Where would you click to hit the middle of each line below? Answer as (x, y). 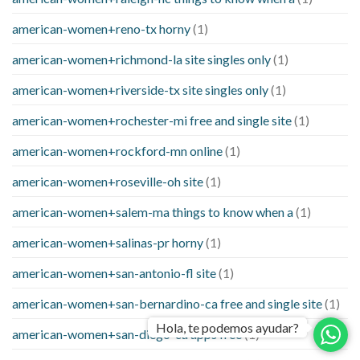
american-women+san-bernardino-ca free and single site (167, 304)
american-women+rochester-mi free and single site (152, 121)
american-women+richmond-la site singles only (141, 59)
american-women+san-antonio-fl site (114, 273)
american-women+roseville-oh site (108, 182)
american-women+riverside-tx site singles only (140, 90)
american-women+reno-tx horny (101, 29)
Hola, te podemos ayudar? (227, 327)
